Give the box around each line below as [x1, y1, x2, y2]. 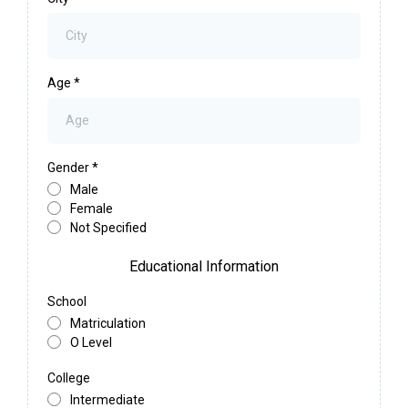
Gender [47, 159, 92, 175]
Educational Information [129, 257, 279, 275]
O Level [70, 334, 112, 350]
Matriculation [70, 315, 146, 331]
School [47, 293, 87, 309]
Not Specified [70, 219, 147, 235]
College [47, 370, 90, 385]
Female [70, 200, 113, 216]
